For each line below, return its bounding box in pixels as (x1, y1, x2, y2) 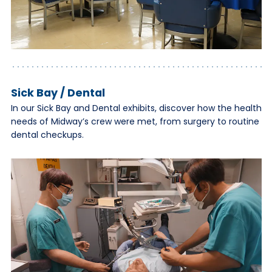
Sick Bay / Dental (10, 84, 105, 100)
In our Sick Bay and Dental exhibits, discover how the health (10, 101, 262, 114)
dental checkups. (10, 128, 84, 141)
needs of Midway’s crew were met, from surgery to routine (10, 115, 259, 127)
